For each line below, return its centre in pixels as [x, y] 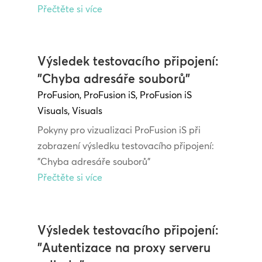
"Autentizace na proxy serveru [124, 247]
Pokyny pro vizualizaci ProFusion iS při [119, 130]
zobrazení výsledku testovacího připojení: [125, 146]
